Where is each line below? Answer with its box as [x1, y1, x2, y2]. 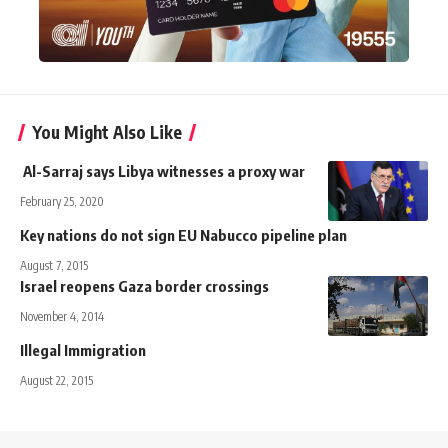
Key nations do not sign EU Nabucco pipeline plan [20, 225, 347, 244]
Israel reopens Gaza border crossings [20, 276, 269, 295]
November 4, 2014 [20, 308, 104, 324]
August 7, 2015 [20, 257, 88, 273]
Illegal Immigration [20, 340, 146, 359]
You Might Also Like [32, 120, 182, 143]
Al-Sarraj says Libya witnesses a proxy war [20, 161, 308, 180]
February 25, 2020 [20, 193, 104, 209]
